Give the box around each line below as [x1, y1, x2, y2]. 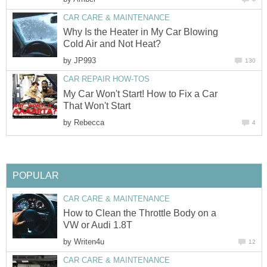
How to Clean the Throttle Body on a [63, 207, 216, 218]
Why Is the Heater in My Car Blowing [63, 27, 218, 38]
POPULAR [13, 170, 59, 181]
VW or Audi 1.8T [63, 219, 132, 230]
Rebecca [74, 117, 104, 127]
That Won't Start [63, 100, 131, 111]
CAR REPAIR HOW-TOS [63, 74, 150, 84]
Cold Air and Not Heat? [63, 39, 161, 49]
